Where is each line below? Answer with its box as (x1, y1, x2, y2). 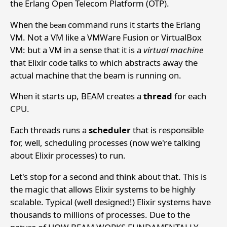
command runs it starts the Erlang (66, 18, 201, 30)
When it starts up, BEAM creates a (10, 90, 143, 102)
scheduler (89, 124, 131, 136)
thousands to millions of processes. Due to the (10, 208, 190, 220)
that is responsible (131, 124, 204, 136)
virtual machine (143, 44, 203, 56)
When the (10, 18, 50, 30)
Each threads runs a (10, 124, 89, 136)
